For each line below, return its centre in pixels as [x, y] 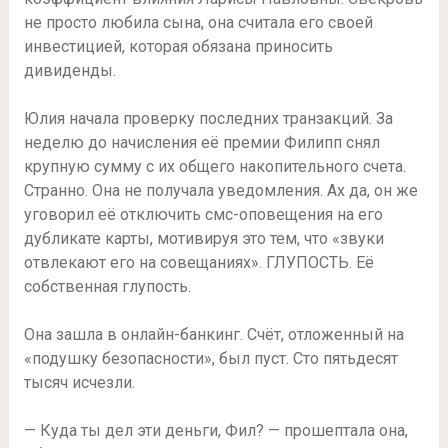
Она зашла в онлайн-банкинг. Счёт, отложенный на [213, 335]
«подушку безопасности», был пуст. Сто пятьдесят [210, 359]
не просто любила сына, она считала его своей [198, 23]
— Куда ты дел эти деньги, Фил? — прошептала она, [215, 431]
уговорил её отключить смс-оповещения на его [203, 215]
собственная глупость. [107, 287]
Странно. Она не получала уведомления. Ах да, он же [220, 191]
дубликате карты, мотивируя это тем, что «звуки [203, 239]
